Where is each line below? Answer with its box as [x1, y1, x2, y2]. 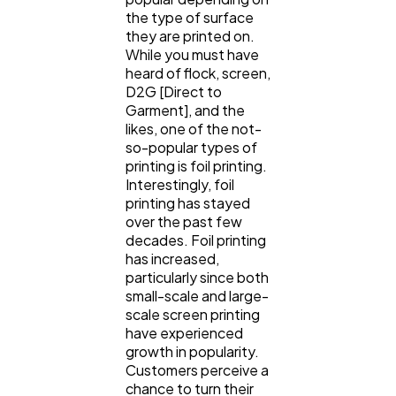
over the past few [126, 211, 242, 231]
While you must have [126, 44, 259, 64]
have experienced [126, 323, 243, 342]
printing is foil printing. [126, 156, 270, 175]
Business [56, 131, 110, 148]
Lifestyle [56, 11, 113, 27]
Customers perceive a [126, 360, 269, 379]
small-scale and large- [126, 286, 269, 305]
